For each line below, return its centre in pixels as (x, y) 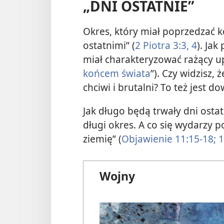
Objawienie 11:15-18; (169, 139)
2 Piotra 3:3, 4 (166, 45)
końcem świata (117, 73)
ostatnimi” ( (109, 45)
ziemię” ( (102, 139)
